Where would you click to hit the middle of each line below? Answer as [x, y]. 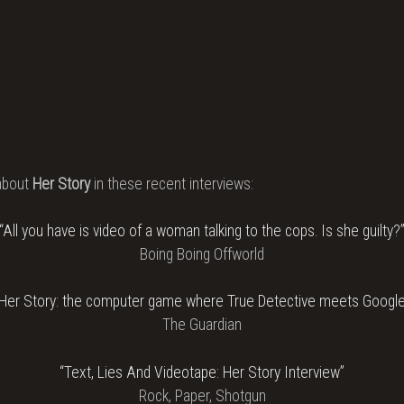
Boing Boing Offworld [202, 254]
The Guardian [202, 325]
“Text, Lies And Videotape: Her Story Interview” [202, 372]
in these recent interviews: [172, 184]
